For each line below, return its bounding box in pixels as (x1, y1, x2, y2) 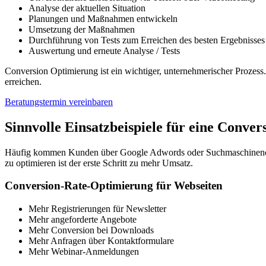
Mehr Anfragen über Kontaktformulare (28, 236, 174, 246)
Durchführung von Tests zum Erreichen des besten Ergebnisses (28, 34, 265, 45)
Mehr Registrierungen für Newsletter (28, 204, 166, 214)
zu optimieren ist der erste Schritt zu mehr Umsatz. (5, 157, 193, 168)
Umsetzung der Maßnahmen (28, 24, 135, 34)
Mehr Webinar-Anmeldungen (28, 246, 139, 257)
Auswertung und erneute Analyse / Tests (28, 45, 180, 56)
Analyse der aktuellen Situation (28, 2, 145, 13)
